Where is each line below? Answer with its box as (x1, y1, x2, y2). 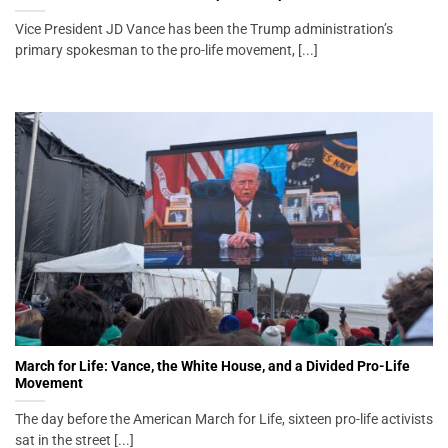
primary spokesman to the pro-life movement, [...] (15, 42, 318, 59)
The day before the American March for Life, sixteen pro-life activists (15, 410, 433, 427)
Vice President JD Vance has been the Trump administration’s (15, 21, 393, 38)
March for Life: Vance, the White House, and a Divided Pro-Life (15, 357, 410, 374)
